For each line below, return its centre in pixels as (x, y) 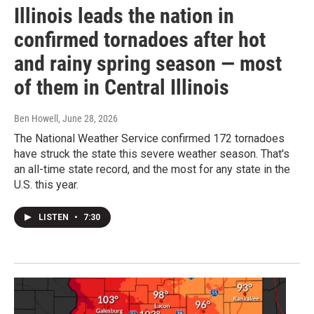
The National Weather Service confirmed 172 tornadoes (149, 138)
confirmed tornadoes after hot (140, 39)
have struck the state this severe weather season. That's (152, 153)
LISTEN (55, 217)
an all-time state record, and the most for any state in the (152, 169)
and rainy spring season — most (148, 63)
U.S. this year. (46, 184)
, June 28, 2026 (88, 118)
